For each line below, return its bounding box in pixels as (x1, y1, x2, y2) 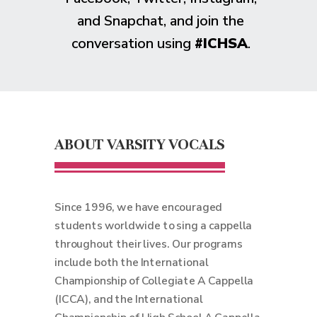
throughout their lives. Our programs (54, 236, 243, 252)
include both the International (54, 255, 209, 270)
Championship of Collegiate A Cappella (54, 273, 254, 289)
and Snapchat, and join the (77, 11, 244, 30)
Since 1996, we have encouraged (54, 200, 223, 215)
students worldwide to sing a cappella (54, 218, 253, 234)
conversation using (71, 34, 195, 53)
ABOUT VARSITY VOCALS (54, 134, 225, 154)
